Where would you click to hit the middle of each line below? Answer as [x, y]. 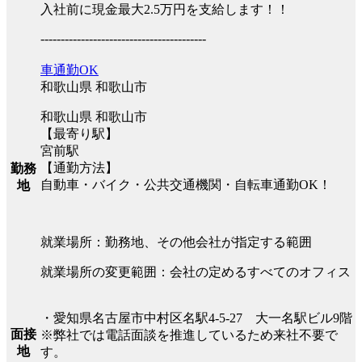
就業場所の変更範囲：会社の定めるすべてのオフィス [196, 271]
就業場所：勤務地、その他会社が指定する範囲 [176, 242]
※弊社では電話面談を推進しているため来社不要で [189, 335]
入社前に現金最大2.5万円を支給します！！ [165, 9]
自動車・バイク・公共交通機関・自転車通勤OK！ [186, 184]
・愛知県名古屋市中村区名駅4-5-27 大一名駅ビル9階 [196, 318]
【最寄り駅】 [79, 133]
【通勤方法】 [79, 167]
